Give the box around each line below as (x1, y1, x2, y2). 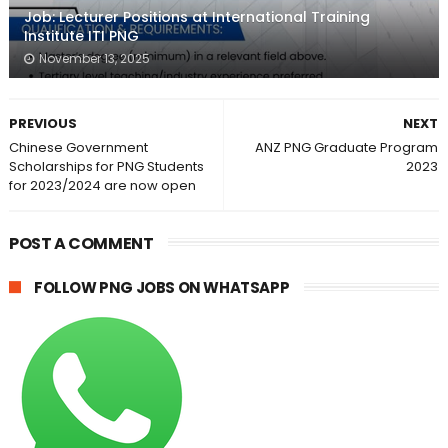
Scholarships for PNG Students (8, 157, 204, 177)
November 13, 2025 (38, 50, 150, 68)
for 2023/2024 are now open (8, 176, 196, 196)
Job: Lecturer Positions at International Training (23, 7, 370, 28)
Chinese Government (8, 138, 148, 158)
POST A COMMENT (8, 232, 154, 256)
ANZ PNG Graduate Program (255, 138, 439, 158)
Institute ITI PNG (23, 26, 139, 47)
